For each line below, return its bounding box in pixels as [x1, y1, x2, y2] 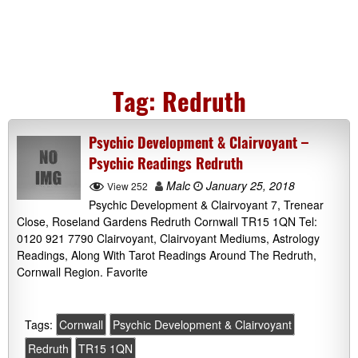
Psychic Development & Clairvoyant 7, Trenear [89, 197, 324, 213]
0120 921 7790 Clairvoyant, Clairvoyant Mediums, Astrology [17, 230, 320, 247]
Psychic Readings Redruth [89, 153, 243, 173]
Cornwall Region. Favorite [17, 264, 148, 280]
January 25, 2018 [203, 177, 295, 193]
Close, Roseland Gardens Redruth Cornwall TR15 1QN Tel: [17, 213, 317, 230]
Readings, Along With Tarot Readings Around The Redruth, [17, 247, 316, 264]
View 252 [107, 179, 148, 193]
